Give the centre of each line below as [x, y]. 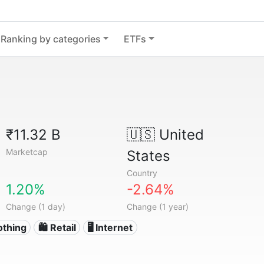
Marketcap [27, 152]
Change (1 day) [36, 207]
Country [142, 173]
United [179, 135]
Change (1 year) [157, 207]
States [148, 156]
